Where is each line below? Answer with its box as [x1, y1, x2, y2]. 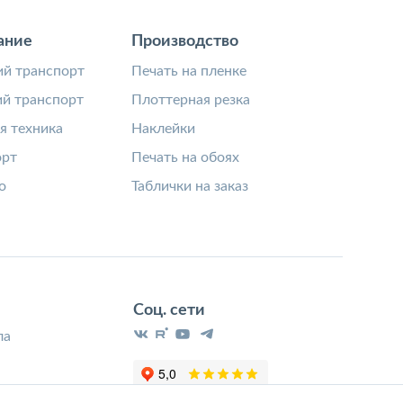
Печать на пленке [131, 64, 247, 78]
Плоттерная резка [131, 93, 251, 107]
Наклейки [131, 121, 196, 136]
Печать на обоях [131, 150, 240, 165]
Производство [131, 33, 239, 49]
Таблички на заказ [131, 179, 249, 193]
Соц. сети [133, 302, 205, 318]
